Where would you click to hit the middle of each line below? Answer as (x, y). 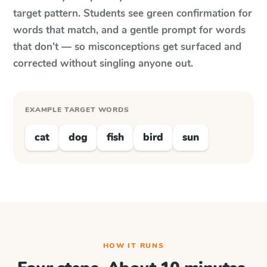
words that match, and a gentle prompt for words (129, 30)
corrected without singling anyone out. (103, 63)
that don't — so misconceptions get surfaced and (127, 47)
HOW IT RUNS (133, 246)
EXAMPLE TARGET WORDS (77, 110)
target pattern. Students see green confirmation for (133, 13)
